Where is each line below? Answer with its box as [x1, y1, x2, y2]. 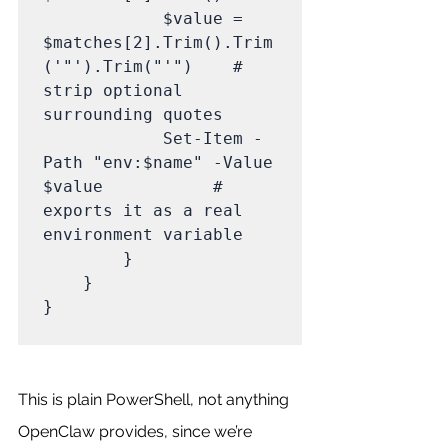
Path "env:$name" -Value [43, 152, 273, 172]
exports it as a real [43, 200, 243, 220]
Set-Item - [43, 128, 163, 148]
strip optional [43, 80, 183, 100]
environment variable [43, 224, 243, 244]
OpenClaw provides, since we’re [18, 421, 256, 441]
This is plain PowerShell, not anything [18, 389, 293, 409]
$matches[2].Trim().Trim [43, 32, 273, 52]
